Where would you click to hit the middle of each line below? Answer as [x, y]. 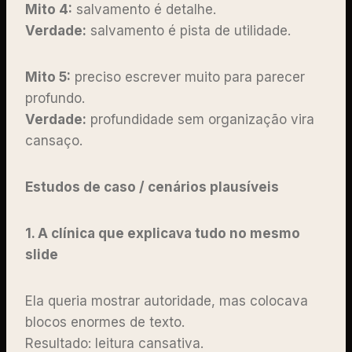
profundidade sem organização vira [200, 119]
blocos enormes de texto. [107, 322]
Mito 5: [48, 77]
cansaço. [56, 140]
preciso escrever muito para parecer [188, 77]
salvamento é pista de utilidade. [191, 30]
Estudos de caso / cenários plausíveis [152, 187]
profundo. [57, 98]
